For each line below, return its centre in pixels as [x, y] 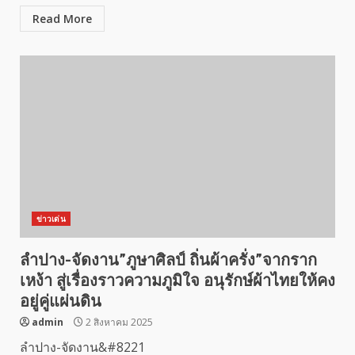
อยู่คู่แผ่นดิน [63, 301]
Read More [62, 19]
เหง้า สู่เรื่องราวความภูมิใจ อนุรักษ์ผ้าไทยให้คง [177, 281]
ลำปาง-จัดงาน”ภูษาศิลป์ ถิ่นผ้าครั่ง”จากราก [168, 260]
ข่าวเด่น [51, 219]
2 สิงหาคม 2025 [118, 322]
